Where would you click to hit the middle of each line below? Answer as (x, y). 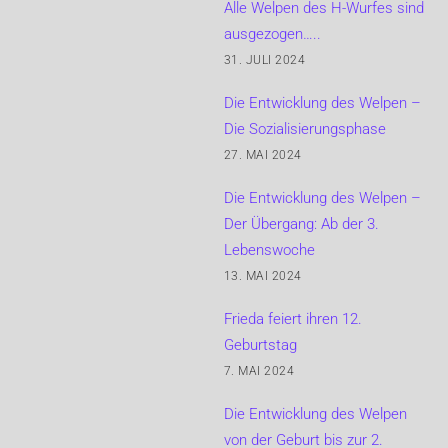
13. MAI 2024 (263, 275)
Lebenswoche (269, 249)
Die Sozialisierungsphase (305, 128)
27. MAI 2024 (263, 154)
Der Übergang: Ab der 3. (301, 223)
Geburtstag (260, 344)
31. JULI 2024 (265, 59)
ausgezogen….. (272, 33)
